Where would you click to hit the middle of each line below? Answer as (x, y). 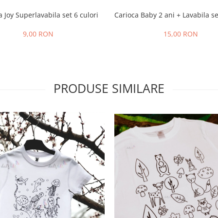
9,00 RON (38, 34)
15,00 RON (181, 34)
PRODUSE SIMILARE (109, 88)
